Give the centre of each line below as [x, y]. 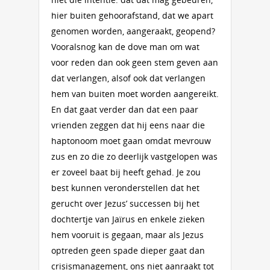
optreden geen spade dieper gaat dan [128, 250]
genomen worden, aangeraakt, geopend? [133, 31]
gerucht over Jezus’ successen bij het [125, 203]
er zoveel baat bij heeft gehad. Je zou [126, 172]
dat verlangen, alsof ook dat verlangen [128, 78]
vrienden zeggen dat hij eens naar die [128, 125]
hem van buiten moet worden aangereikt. [135, 94]
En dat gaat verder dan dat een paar [125, 109]
